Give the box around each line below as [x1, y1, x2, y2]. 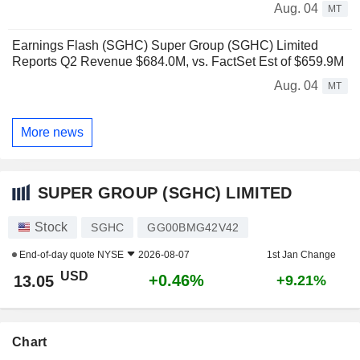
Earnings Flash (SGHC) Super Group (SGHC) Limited [12, 39, 318, 53]
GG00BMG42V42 [147, 220, 239, 234]
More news [21, 125, 84, 139]
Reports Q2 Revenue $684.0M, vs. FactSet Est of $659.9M [12, 55, 344, 69]
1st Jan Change [266, 248, 336, 260]
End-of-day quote [17, 248, 97, 260]
